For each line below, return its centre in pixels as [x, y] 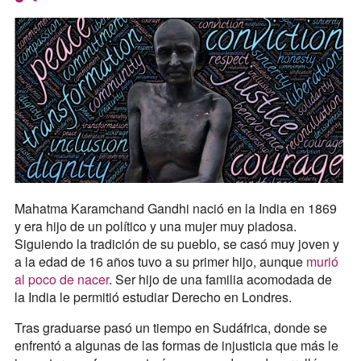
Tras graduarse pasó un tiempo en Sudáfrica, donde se [170, 327]
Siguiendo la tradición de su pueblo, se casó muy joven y [176, 243]
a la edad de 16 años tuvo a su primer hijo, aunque [160, 261]
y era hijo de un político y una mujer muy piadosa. [155, 226]
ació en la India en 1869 [268, 208]
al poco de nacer [61, 279]
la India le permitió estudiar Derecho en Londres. [154, 297]
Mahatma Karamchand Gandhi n [107, 208]
